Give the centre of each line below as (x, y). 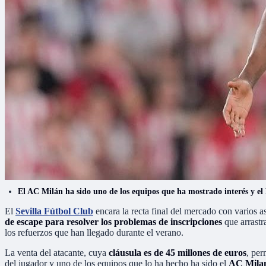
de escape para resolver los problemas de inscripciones (113, 221)
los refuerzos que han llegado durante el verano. (94, 232)
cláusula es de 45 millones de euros (178, 252)
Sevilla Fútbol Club (54, 211)
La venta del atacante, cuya (57, 252)
